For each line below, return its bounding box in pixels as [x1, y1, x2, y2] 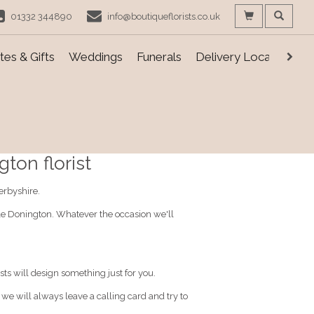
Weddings [69, 50, 123, 64]
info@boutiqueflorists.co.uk [107, 11, 220, 22]
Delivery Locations [196, 50, 296, 64]
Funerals [137, 50, 182, 64]
